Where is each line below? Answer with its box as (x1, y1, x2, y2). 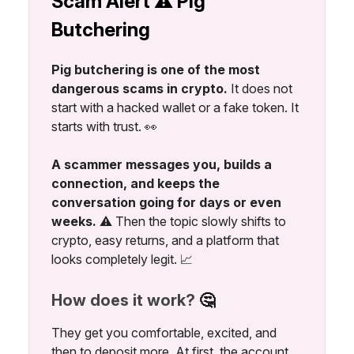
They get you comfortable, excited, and (51, 324, 277, 341)
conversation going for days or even (51, 194, 281, 210)
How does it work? (51, 290, 199, 310)
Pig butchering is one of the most (51, 61, 260, 77)
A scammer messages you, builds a (51, 156, 272, 172)
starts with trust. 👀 (51, 118, 157, 134)
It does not (228, 80, 292, 96)
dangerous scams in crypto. (51, 80, 228, 96)
